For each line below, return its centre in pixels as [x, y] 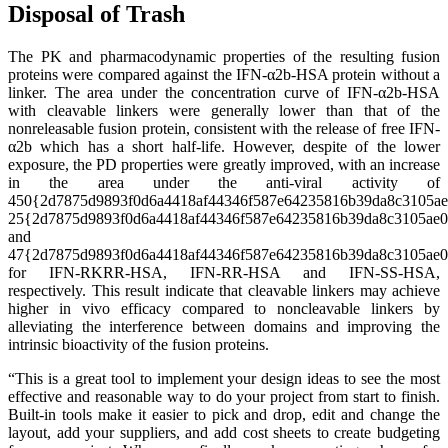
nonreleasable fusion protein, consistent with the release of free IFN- [224, 128]
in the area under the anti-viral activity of [224, 182]
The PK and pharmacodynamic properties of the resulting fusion [224, 56]
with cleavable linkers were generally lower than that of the [224, 110]
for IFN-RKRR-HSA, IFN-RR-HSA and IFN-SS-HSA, [224, 272]
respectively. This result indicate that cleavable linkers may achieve [224, 290]
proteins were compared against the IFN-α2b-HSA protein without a [224, 74]
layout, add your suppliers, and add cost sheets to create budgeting [224, 432]
